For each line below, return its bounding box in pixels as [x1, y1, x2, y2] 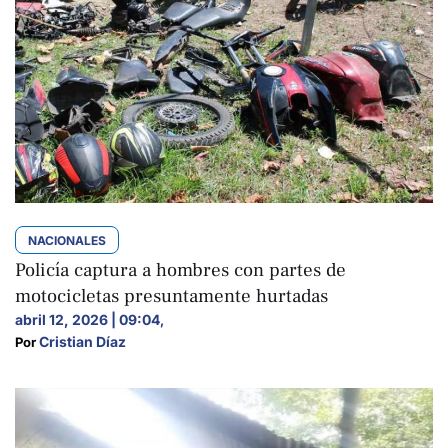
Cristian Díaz [39, 332, 126, 350]
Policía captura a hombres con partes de [15, 257, 346, 282]
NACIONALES [28, 232, 106, 248]
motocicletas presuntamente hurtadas [15, 283, 328, 308]
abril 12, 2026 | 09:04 [15, 310, 160, 328]
